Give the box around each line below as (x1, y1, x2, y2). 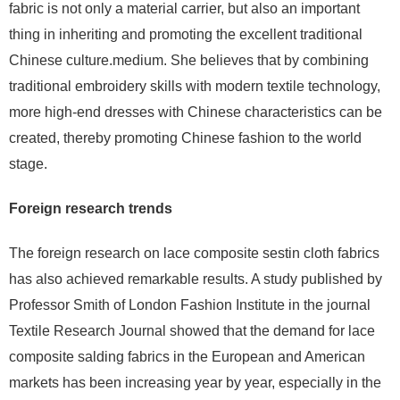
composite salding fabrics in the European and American (9, 349, 365, 364)
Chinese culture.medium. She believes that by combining (9, 53, 369, 68)
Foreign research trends (9, 201, 172, 216)
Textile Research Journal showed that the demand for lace (9, 323, 375, 338)
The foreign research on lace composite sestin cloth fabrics (9, 246, 379, 261)
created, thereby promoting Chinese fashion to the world (9, 130, 362, 146)
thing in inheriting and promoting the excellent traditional (9, 27, 362, 42)
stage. (9, 156, 47, 171)
